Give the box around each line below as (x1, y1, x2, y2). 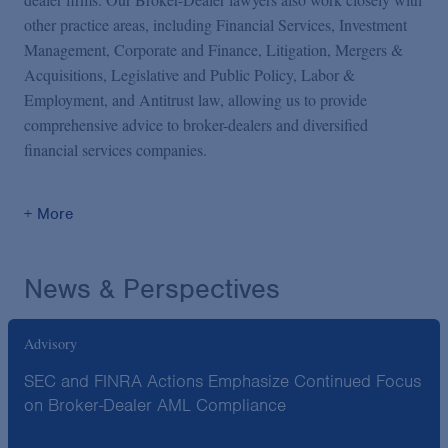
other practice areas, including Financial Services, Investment (24, 14, 407, 35)
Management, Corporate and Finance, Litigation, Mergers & (24, 39, 403, 60)
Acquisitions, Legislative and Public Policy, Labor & (24, 64, 355, 85)
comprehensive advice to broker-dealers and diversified (24, 114, 368, 135)
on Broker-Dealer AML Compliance (24, 394, 286, 417)
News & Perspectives (24, 271, 280, 306)
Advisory (24, 334, 77, 354)
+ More (24, 203, 73, 224)
